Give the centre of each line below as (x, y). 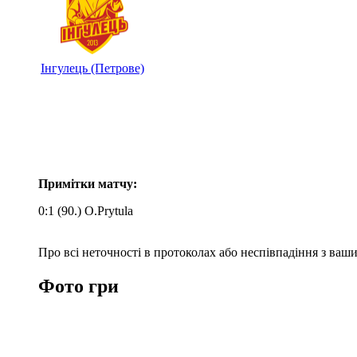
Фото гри (78, 286)
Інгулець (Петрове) (92, 68)
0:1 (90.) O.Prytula (86, 210)
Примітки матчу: (88, 183)
